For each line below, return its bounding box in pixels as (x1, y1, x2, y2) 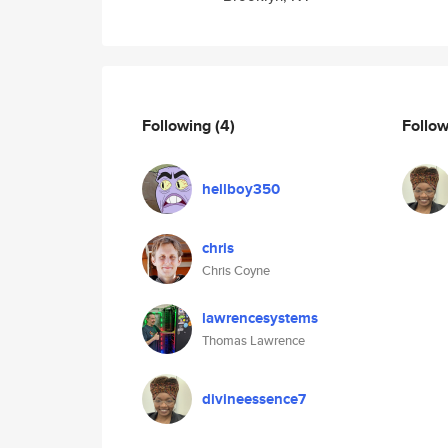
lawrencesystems (202, 307, 318, 329)
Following (142, 113, 215, 137)
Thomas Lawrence (202, 331, 305, 350)
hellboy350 (202, 178, 280, 200)
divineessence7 (202, 388, 306, 410)
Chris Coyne (202, 261, 270, 280)
